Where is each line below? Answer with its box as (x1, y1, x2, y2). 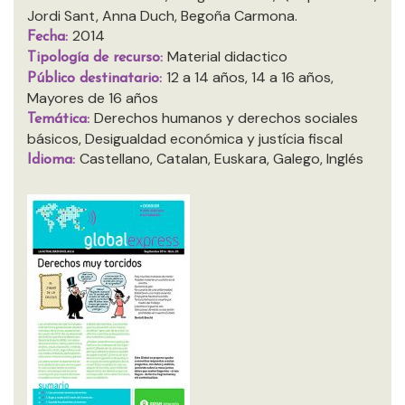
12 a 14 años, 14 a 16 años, (166, 68, 334, 87)
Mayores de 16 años (27, 89, 158, 108)
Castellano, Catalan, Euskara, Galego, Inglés (80, 149, 363, 168)
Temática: (27, 112, 94, 127)
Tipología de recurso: (27, 51, 167, 65)
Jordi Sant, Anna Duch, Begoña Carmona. (27, 6, 297, 25)
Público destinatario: (27, 71, 166, 86)
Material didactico (167, 47, 287, 66)
